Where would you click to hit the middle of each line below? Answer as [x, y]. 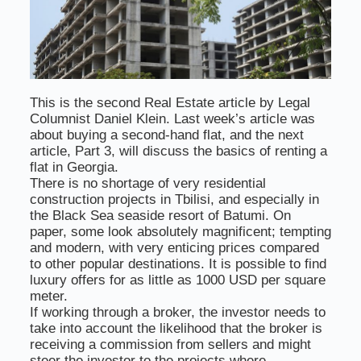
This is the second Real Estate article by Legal [170, 103]
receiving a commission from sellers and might [170, 345]
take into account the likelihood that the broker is [176, 329]
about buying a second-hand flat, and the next [166, 135]
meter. [48, 297]
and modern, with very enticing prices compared [174, 248]
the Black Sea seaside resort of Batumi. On [160, 216]
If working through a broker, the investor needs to [177, 313]
